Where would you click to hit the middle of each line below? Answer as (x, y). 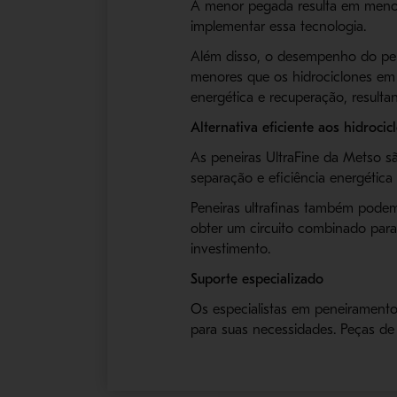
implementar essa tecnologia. (279, 27)
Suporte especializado (257, 280)
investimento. (231, 249)
